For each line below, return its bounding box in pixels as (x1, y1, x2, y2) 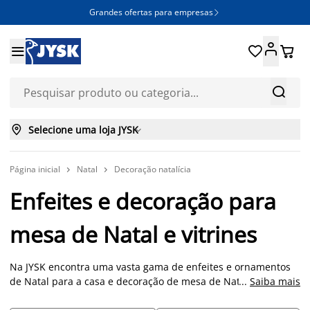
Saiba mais (250, 275, 300, 288)
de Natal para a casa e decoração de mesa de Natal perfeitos (10, 275, 293, 288)
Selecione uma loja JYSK (28, 122, 138, 136)
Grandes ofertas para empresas (89, 6, 214, 18)
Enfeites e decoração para (10, 186, 276, 216)
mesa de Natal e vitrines (10, 219, 257, 249)
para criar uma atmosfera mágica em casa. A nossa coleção (10, 289, 284, 302)
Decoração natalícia (114, 163, 191, 175)
